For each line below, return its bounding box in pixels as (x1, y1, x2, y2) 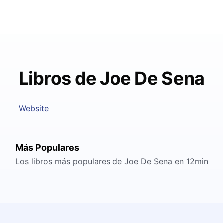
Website (18, 103, 49, 113)
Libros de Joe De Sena (18, 67, 205, 89)
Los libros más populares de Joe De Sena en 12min (15, 156, 208, 166)
